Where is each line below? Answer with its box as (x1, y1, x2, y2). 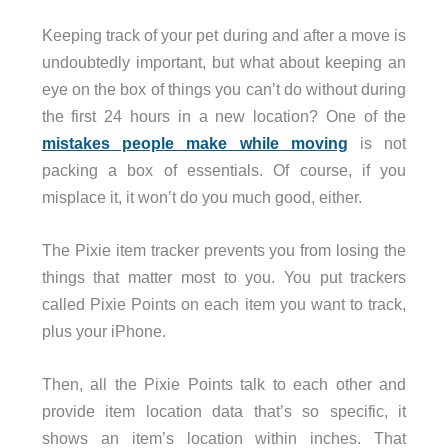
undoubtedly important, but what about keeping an (41, 52, 407, 71)
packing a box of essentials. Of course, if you (41, 160, 407, 179)
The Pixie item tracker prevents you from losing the (41, 241, 407, 260)
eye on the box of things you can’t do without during (41, 79, 407, 98)
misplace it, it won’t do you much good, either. (41, 187, 362, 206)
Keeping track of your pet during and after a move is (41, 25, 407, 44)
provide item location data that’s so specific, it (41, 402, 407, 421)
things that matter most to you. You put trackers (41, 268, 407, 287)
